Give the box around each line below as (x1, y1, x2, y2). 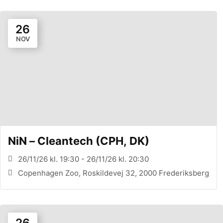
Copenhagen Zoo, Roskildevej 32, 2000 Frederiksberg (18, 168, 209, 178)
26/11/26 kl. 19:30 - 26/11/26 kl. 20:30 (18, 154, 149, 164)
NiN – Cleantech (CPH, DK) (8, 134, 149, 147)
